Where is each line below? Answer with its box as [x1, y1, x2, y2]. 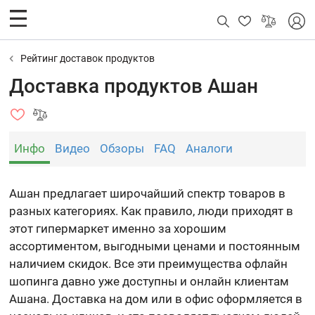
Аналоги [186, 141, 233, 155]
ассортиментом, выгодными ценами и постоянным [9, 239, 301, 253]
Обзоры [100, 141, 145, 155]
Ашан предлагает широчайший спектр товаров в [9, 186, 286, 200]
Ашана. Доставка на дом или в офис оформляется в [9, 292, 303, 306]
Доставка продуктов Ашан [9, 75, 259, 98]
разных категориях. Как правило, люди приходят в [9, 204, 294, 218]
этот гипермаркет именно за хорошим [9, 221, 227, 236]
